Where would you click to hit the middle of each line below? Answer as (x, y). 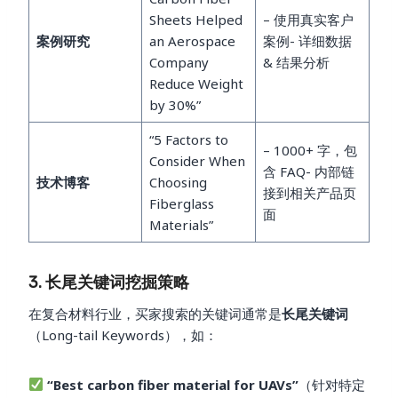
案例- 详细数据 (307, 40)
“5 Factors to (188, 139)
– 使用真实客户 (308, 19)
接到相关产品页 (309, 192)
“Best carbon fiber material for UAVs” (173, 384)
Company (179, 62)
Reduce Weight (196, 83)
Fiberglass (181, 203)
